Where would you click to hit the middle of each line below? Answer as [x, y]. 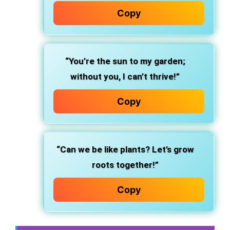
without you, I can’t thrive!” [125, 76]
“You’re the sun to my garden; [125, 61]
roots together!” [125, 165]
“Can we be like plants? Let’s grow [125, 149]
